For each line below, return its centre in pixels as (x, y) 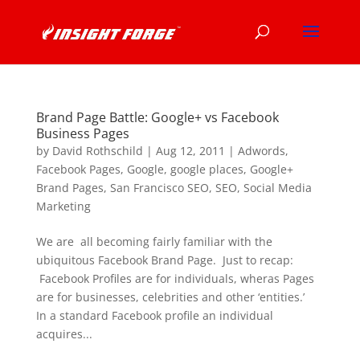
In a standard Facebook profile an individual (154, 315)
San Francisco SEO (159, 188)
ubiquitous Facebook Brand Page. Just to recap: (164, 260)
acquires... (64, 334)
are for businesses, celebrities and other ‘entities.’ (173, 297)
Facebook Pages (78, 169)
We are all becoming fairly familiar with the (154, 241)
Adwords (261, 151)
